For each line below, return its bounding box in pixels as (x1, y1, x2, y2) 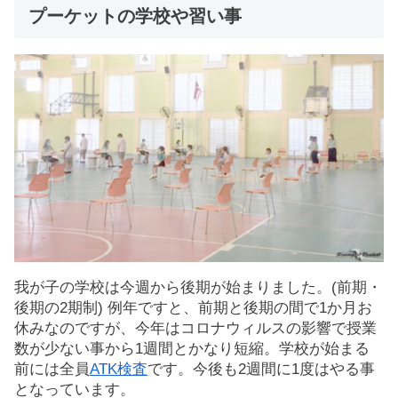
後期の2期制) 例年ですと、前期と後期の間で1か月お (14, 298, 372, 316)
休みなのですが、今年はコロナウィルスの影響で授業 (14, 319, 377, 337)
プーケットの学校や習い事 (28, 6, 242, 27)
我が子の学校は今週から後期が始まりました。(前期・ (14, 278, 382, 296)
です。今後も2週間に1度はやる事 (147, 360, 375, 378)
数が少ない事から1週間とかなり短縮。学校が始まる (14, 339, 370, 357)
